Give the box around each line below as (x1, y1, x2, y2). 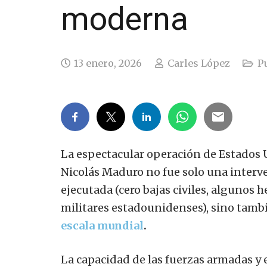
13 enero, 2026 (74, 57, 142, 70)
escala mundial (61, 219, 144, 233)
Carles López (167, 57, 230, 70)
